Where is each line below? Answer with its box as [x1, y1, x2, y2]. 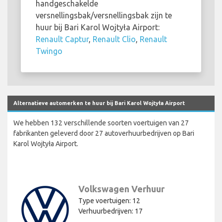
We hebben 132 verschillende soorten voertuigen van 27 [13, 118, 189, 127]
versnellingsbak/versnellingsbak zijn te [36, 10, 172, 20]
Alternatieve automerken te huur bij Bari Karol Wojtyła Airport [13, 100, 185, 106]
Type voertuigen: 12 [78, 196, 140, 205]
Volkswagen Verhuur [78, 183, 165, 194]
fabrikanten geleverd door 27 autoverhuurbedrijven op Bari [13, 129, 194, 137]
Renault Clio [93, 34, 136, 44]
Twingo [36, 46, 62, 55]
